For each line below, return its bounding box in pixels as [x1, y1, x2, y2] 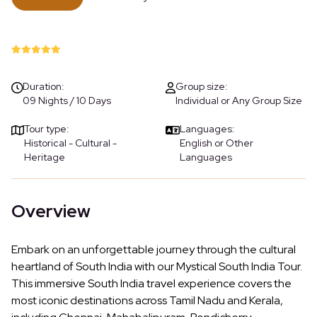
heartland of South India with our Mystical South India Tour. [11, 259, 302, 275]
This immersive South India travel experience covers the [11, 276, 292, 292]
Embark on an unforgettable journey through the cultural [11, 242, 296, 258]
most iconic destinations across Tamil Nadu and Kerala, [11, 293, 283, 309]
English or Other [180, 137, 253, 150]
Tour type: [24, 122, 69, 136]
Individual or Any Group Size [175, 94, 302, 108]
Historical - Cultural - [24, 137, 117, 150]
